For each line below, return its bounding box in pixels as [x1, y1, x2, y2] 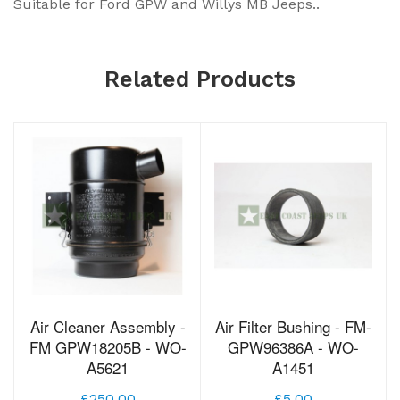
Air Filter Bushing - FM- [215, 315, 371, 338]
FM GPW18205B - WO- [29, 336, 187, 359]
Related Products [104, 66, 296, 93]
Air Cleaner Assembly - [29, 315, 186, 338]
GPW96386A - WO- [228, 336, 359, 359]
